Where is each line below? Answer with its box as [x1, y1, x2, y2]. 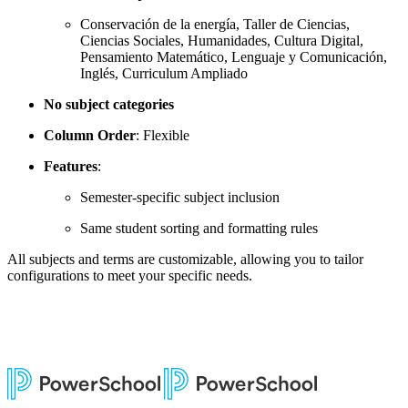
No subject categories [44, 96, 174, 112]
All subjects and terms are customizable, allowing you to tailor [7, 250, 363, 267]
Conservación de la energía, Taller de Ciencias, [80, 15, 350, 32]
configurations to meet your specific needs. [7, 267, 252, 283]
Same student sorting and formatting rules [80, 219, 318, 236]
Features [44, 158, 97, 174]
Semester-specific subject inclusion [80, 189, 280, 205]
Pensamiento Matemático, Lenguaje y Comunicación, [80, 48, 387, 65]
